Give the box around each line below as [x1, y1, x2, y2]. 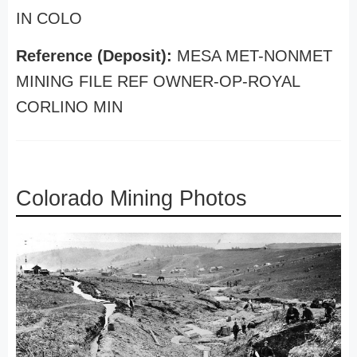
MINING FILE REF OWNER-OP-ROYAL [16, 73, 300, 90]
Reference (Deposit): [16, 47, 177, 65]
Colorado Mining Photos [16, 186, 247, 210]
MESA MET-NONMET [177, 47, 332, 65]
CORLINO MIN [16, 98, 123, 116]
